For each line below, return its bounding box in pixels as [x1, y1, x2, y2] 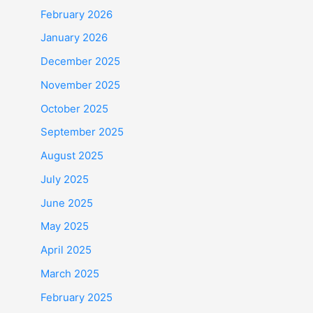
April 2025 [41, 243, 92, 256]
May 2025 [41, 219, 89, 233]
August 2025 [41, 149, 103, 162]
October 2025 [41, 101, 108, 115]
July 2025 [41, 172, 89, 186]
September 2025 [41, 125, 124, 139]
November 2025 [41, 78, 120, 92]
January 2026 [41, 31, 108, 45]
